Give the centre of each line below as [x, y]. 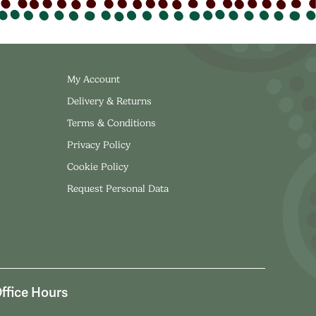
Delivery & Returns [109, 101]
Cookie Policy [97, 166]
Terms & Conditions [111, 122]
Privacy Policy [98, 144]
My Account [93, 79]
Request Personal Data [117, 188]
